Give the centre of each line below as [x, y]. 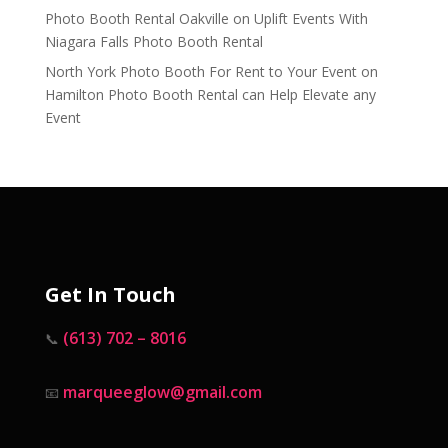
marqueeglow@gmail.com [162, 391]
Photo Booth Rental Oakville [136, 18]
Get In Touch [110, 294]
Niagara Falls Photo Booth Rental [153, 41]
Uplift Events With [310, 18]
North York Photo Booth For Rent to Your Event [200, 71]
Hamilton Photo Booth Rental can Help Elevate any [210, 94]
